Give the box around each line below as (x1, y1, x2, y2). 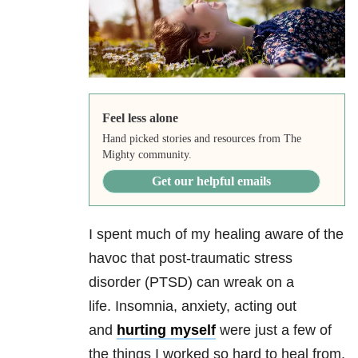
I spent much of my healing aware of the (89, 226, 344, 243)
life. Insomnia (89, 298, 173, 315)
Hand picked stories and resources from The (101, 133, 301, 145)
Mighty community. (101, 149, 192, 161)
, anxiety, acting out (173, 298, 296, 315)
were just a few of (216, 322, 332, 339)
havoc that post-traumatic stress (89, 250, 292, 267)
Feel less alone (101, 111, 178, 125)
